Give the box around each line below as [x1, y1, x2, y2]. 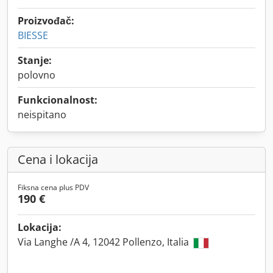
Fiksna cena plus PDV [18, 182, 89, 193]
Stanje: [18, 54, 52, 67]
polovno [18, 68, 55, 82]
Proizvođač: [18, 14, 74, 27]
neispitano [18, 108, 66, 121]
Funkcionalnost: [18, 93, 97, 107]
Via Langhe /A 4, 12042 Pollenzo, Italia [18, 235, 191, 249]
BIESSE [18, 29, 48, 42]
